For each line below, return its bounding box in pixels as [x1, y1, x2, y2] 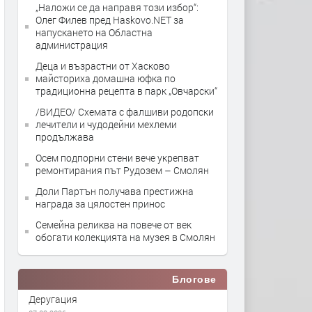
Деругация [29, 292, 77, 306]
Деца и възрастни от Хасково [36, 59, 170, 72]
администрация [36, 38, 108, 52]
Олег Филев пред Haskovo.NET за [36, 13, 184, 26]
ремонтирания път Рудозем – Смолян [36, 164, 209, 177]
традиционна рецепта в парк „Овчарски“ [36, 84, 217, 97]
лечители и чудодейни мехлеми [36, 118, 177, 131]
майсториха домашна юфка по [36, 72, 175, 85]
